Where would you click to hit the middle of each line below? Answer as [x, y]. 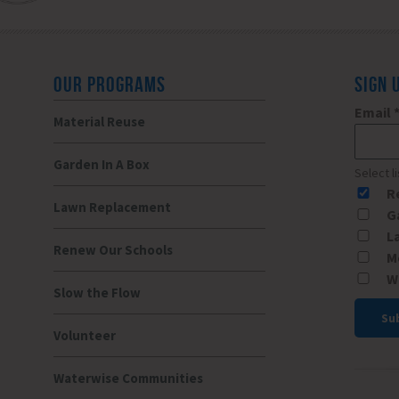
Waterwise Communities [128, 379]
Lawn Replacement [112, 208]
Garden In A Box [101, 165]
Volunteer [84, 336]
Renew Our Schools [113, 250]
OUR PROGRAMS [109, 85]
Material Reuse [99, 122]
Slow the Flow [97, 293]
